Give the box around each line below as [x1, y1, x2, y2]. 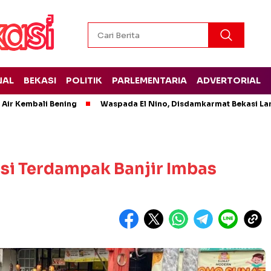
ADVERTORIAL [196, 75, 261, 86]
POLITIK [65, 75, 102, 86]
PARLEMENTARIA [111, 75, 187, 86]
